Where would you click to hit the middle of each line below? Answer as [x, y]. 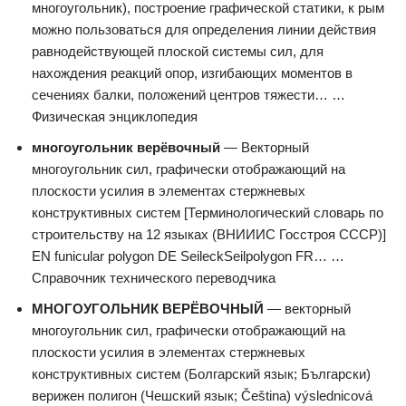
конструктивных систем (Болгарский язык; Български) [201, 374]
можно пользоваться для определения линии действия [204, 29]
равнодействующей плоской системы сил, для [178, 51]
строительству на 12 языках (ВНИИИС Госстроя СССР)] [209, 234]
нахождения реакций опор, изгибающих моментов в [192, 73]
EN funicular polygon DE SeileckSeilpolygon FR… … [188, 256]
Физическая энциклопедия [115, 116]
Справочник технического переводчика [154, 278]
